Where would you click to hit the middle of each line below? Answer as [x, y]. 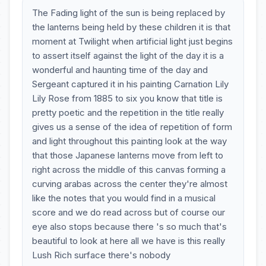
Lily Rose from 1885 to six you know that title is [127, 98]
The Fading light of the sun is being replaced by [129, 13]
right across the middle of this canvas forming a [129, 170]
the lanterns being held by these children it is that [131, 27]
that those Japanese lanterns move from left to [128, 155]
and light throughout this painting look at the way [129, 141]
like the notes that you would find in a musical [124, 198]
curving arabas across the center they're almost [130, 184]
